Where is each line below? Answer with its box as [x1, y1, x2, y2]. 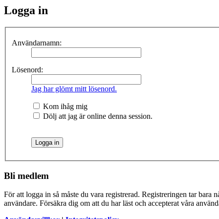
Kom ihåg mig [41, 102, 88, 110]
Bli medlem [4, 170, 49, 181]
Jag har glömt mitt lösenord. [31, 84, 117, 93]
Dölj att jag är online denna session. [41, 111, 153, 120]
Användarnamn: [12, 38, 62, 47]
